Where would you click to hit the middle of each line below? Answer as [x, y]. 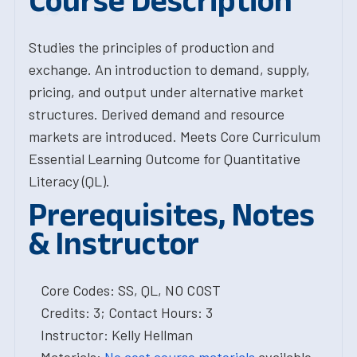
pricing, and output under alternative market [166, 92]
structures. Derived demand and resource [157, 114]
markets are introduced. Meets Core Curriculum [175, 136]
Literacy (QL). [69, 181]
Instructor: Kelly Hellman [117, 335]
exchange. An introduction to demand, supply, [169, 69]
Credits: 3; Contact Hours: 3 [127, 312]
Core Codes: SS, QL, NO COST [131, 290]
